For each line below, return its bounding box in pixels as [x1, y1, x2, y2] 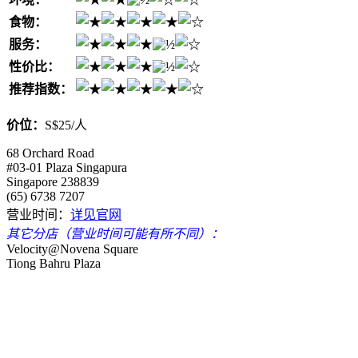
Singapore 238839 [6, 174, 99, 189]
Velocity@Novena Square [6, 241, 138, 256]
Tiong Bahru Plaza [6, 256, 101, 270]
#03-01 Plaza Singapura [6, 160, 127, 174]
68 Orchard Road [6, 145, 94, 160]
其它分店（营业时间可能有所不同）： [6, 226, 224, 241]
